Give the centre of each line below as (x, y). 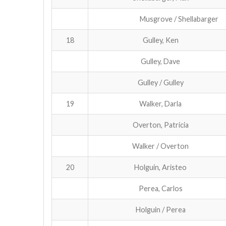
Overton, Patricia (160, 125)
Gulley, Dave (160, 61)
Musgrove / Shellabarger (179, 19)
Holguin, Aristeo (160, 167)
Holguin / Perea (160, 209)
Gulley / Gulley (160, 82)
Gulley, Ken (160, 40)
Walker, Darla (160, 103)
